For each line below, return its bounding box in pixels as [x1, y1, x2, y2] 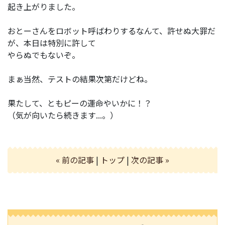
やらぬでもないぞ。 [8, 48, 80, 61]
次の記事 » [131, 153, 169, 166]
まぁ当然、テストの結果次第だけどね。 [8, 72, 152, 85]
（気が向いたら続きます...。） [8, 108, 118, 121]
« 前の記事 [56, 153, 94, 166]
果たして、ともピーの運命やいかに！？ [8, 96, 152, 109]
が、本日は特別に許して [8, 36, 96, 49]
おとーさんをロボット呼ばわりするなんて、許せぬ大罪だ [8, 24, 215, 37]
